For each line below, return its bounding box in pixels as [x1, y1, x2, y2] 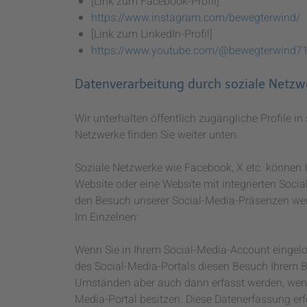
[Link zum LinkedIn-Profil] [91, 25, 212, 42]
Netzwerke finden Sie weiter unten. [75, 126, 239, 143]
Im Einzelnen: [75, 208, 138, 225]
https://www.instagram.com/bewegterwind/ [91, 9, 300, 26]
